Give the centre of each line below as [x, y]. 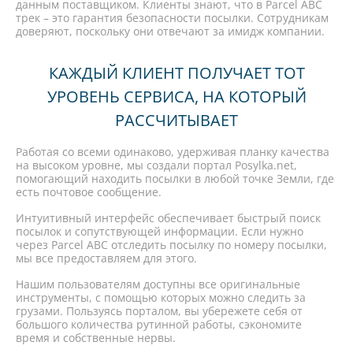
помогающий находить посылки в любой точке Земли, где [175, 178]
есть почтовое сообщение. [89, 192]
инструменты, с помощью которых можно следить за [161, 297]
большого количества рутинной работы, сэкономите [159, 324]
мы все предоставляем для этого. [106, 258]
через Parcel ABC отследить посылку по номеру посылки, [171, 245]
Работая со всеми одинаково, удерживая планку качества [173, 152]
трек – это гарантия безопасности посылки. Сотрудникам [172, 18]
